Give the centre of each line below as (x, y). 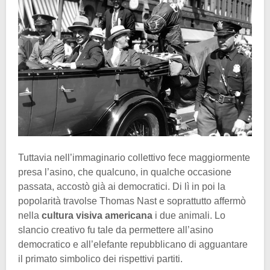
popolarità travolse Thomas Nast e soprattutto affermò (132, 201)
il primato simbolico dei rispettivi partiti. (100, 259)
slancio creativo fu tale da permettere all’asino (116, 230)
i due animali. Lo (189, 215)
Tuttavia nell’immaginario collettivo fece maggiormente (134, 157)
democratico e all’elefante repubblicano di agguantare (133, 244)
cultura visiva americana (97, 215)
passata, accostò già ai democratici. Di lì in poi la (122, 186)
